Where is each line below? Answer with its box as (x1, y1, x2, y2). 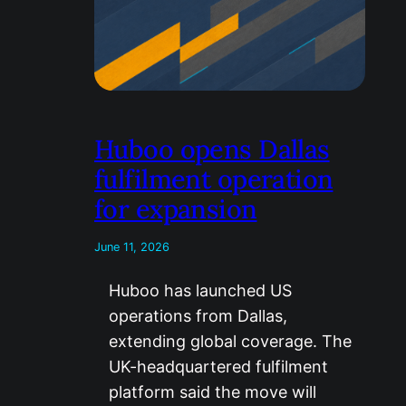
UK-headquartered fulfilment (109, 356, 328, 376)
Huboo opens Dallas (94, 131, 330, 166)
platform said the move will (109, 382, 316, 401)
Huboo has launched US (109, 280, 292, 300)
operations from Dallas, (109, 305, 287, 325)
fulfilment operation (94, 161, 333, 196)
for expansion (94, 191, 257, 226)
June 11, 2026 (94, 239, 169, 254)
